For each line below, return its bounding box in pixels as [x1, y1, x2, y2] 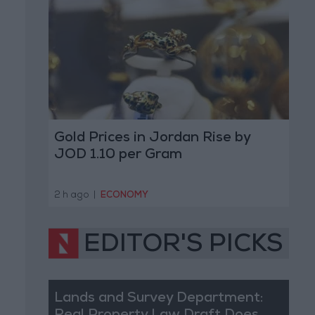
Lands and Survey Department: [53, 291, 263, 306]
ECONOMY [101, 191, 148, 200]
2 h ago [53, 191, 89, 200]
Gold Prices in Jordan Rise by [53, 131, 250, 146]
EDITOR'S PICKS [84, 233, 283, 259]
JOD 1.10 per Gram [53, 148, 182, 163]
